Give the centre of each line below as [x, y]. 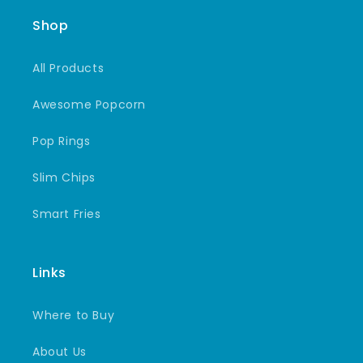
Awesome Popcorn [89, 105]
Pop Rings [62, 141]
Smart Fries [67, 214]
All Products [68, 68]
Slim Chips [64, 178]
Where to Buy [74, 316]
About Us [60, 352]
